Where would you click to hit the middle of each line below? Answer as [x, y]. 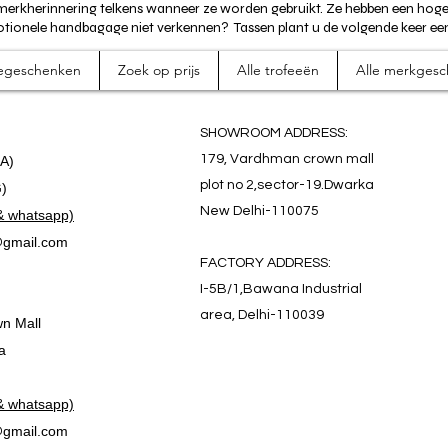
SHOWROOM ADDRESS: [274, 132]
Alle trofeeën [278, 69]
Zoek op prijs [159, 69]
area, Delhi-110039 [262, 314]
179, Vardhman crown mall [287, 158]
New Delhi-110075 [259, 210]
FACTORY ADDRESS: [265, 262]
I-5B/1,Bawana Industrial [281, 288]
